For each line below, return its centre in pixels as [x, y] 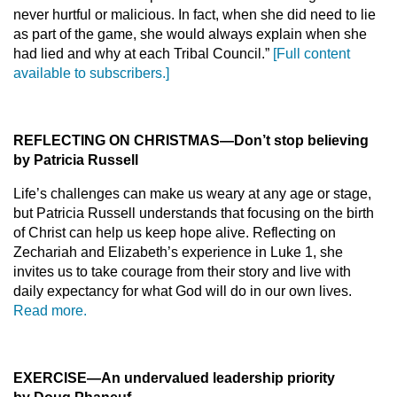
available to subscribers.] [91, 73]
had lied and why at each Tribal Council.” [143, 54]
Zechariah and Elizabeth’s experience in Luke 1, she [178, 252]
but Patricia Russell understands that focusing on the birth [194, 213]
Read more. [50, 311]
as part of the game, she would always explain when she [190, 34]
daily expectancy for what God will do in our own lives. [183, 291]
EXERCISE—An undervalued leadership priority [174, 378]
